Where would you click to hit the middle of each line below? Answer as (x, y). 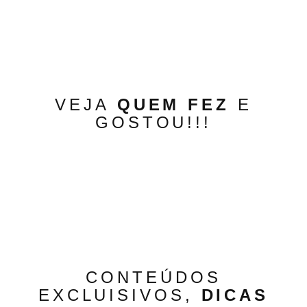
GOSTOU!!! (153, 122)
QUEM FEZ (173, 105)
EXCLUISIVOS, (120, 295)
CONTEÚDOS (153, 277)
